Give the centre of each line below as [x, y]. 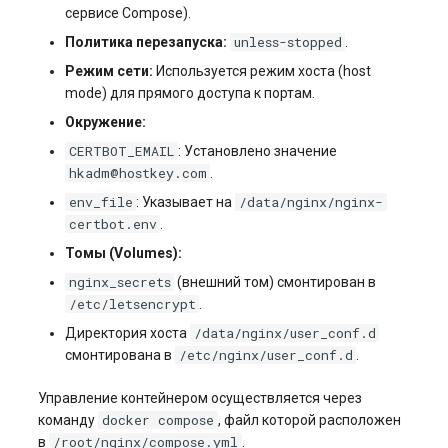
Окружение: [105, 122]
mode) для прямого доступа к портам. [189, 93]
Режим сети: [108, 71]
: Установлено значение [258, 151]
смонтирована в [119, 355]
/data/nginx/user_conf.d [284, 333]
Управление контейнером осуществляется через [200, 398]
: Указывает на [186, 202]
